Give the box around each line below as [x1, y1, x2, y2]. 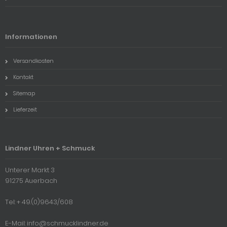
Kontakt [13, 73, 33, 82]
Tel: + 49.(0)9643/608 [5, 197, 73, 207]
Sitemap [13, 89, 35, 98]
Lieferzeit [13, 105, 37, 114]
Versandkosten [13, 57, 54, 65]
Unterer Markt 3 [5, 165, 55, 175]
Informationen [5, 32, 57, 42]
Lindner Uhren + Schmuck [5, 143, 95, 154]
